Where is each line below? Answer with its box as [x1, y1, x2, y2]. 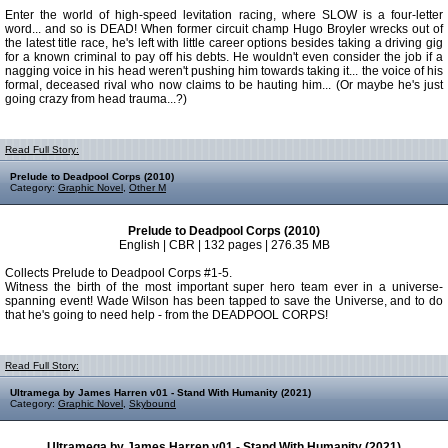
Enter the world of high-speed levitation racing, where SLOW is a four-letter [5, 8, 443, 22]
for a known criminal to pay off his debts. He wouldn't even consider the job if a [5, 50, 443, 64]
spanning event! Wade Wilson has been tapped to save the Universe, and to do [5, 294, 443, 308]
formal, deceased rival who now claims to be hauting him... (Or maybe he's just [5, 78, 443, 92]
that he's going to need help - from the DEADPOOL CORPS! [5, 308, 328, 322]
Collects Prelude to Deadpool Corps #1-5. [5, 266, 232, 280]
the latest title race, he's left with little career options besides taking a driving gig [5, 36, 443, 50]
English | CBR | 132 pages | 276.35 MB [118, 238, 330, 252]
